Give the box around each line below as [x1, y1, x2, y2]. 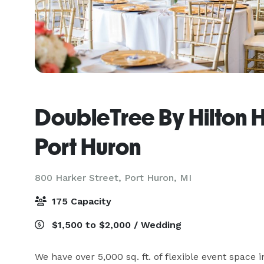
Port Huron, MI [124, 172, 192, 183]
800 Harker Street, [35, 172, 124, 183]
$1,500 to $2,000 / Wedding [49, 219, 181, 230]
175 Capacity [49, 196, 111, 207]
